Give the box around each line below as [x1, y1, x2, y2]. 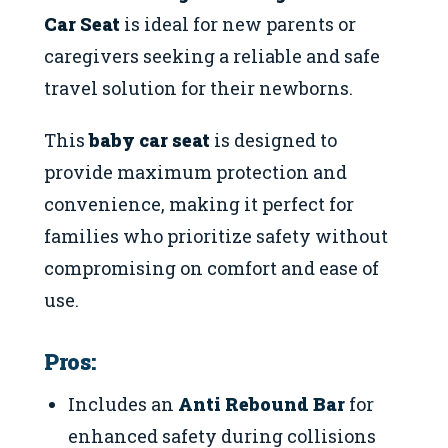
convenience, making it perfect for [44, 192, 354, 217]
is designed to [210, 128, 337, 153]
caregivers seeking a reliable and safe [44, 43, 380, 68]
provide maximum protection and [44, 160, 347, 185]
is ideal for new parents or [120, 11, 356, 36]
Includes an [68, 391, 179, 416]
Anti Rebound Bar [178, 391, 346, 416]
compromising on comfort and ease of [44, 256, 379, 281]
